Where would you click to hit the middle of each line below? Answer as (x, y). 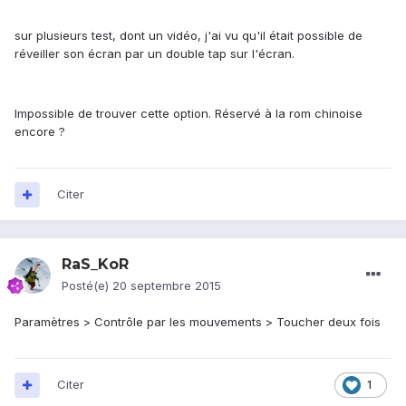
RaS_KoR (95, 265)
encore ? (40, 132)
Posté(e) (87, 286)
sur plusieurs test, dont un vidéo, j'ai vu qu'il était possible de (188, 36)
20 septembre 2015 (167, 286)
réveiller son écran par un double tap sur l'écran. (155, 54)
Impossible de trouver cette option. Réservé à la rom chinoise (188, 114)
